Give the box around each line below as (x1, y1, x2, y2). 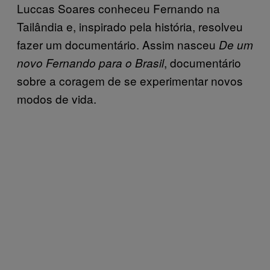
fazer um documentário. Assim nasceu (17, 36, 219, 52)
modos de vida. (17, 90, 96, 107)
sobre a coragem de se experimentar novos (17, 72, 243, 89)
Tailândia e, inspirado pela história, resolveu (17, 17, 243, 34)
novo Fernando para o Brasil (17, 54, 164, 71)
